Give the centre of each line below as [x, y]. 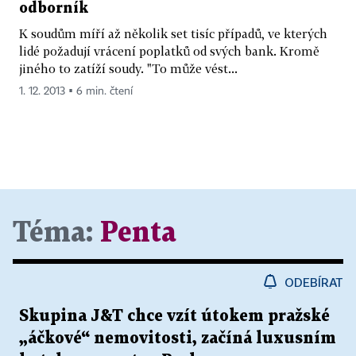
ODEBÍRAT [314, 282]
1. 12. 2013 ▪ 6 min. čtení [76, 92]
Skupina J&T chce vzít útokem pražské [174, 317]
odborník [54, 9]
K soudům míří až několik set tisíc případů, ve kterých [173, 34]
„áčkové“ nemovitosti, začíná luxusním [178, 339]
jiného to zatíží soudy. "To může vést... [128, 69]
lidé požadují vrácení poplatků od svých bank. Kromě [169, 51]
